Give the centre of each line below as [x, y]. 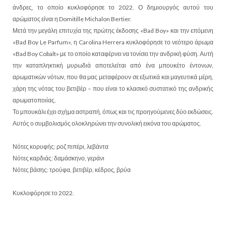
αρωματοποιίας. [35, 100]
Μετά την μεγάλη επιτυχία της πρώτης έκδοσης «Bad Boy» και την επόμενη [113, 30]
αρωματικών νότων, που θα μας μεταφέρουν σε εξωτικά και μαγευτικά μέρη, [113, 77]
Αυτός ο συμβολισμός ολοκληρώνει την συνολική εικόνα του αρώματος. [107, 123]
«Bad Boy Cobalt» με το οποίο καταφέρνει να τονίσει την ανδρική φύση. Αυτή [113, 53]
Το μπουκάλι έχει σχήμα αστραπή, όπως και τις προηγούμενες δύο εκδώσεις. [113, 111]
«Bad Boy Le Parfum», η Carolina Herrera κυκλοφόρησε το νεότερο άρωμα [113, 42]
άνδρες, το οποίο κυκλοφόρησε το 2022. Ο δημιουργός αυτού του [113, 7]
